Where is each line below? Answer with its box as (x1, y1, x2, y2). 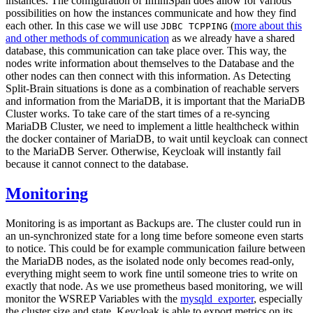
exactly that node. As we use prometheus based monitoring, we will (6, 279, 303, 292)
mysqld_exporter (180, 292, 254, 305)
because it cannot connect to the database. (6, 157, 189, 170)
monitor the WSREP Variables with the (6, 292, 180, 305)
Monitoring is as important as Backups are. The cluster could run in (6, 217, 301, 229)
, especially (254, 292, 303, 305)
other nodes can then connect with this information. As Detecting (6, 69, 291, 82)
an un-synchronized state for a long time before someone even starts (6, 229, 303, 242)
